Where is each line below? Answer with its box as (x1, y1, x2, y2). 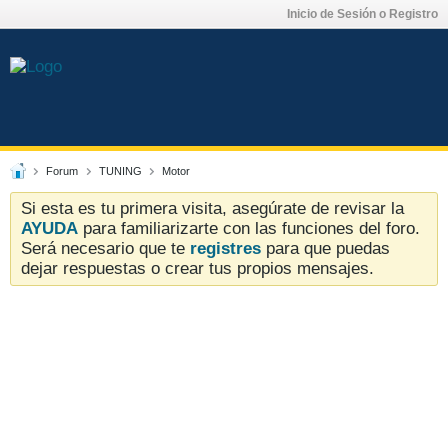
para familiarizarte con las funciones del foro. (78, 218, 420, 238)
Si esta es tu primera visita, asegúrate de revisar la (21, 198, 404, 218)
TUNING (98, 164, 142, 177)
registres (190, 238, 261, 258)
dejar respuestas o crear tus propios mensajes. (21, 258, 374, 278)
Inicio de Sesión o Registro (286, 7, 438, 22)
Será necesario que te (21, 238, 190, 258)
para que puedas (261, 238, 390, 258)
